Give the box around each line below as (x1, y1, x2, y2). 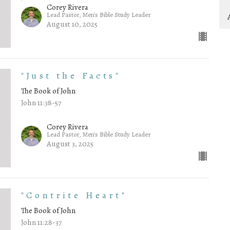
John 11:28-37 (21, 217, 62, 227)
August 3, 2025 (46, 138, 93, 149)
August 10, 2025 (46, 19, 98, 30)
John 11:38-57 (21, 98, 61, 108)
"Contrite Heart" (21, 188, 127, 201)
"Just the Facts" (21, 69, 121, 82)
